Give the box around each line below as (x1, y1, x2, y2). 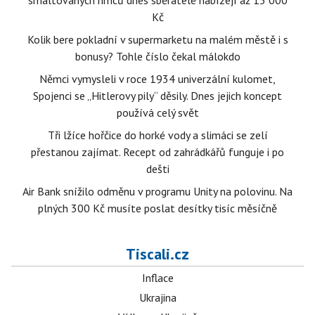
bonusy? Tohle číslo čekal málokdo (75, 49, 240, 63)
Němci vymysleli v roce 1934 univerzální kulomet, (39, 72, 276, 86)
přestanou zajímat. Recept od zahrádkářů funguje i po (31, 145, 284, 159)
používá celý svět (116, 105, 199, 120)
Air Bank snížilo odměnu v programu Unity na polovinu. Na (22, 184, 292, 198)
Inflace (141, 271, 174, 285)
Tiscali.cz (126, 244, 189, 264)
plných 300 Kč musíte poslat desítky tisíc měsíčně (38, 201, 277, 215)
